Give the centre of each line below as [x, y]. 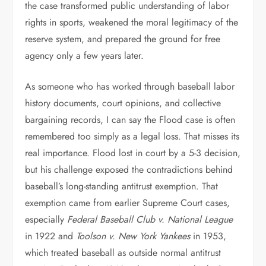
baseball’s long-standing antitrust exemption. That [122, 186]
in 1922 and [51, 236]
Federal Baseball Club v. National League [150, 219]
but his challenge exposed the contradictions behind [129, 170]
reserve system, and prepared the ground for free [123, 39]
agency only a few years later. [85, 56]
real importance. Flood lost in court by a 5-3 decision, [133, 153]
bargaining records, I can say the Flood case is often [130, 120]
